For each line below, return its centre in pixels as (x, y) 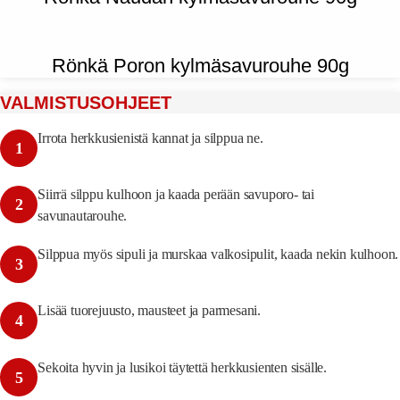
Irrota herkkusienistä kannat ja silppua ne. (150, 137)
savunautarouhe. (83, 216)
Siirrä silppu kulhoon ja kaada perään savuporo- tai (176, 195)
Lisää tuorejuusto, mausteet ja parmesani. (150, 311)
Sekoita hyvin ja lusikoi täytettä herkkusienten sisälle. (183, 367)
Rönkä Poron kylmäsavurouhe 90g (200, 65)
